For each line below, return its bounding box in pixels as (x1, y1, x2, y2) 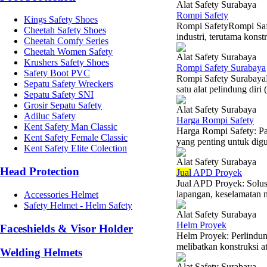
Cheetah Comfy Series (24, 36, 108, 46)
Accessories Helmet (24, 189, 98, 200)
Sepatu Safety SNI (24, 89, 94, 100)
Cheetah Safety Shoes (24, 25, 106, 36)
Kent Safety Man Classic (24, 122, 117, 132)
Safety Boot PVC (24, 68, 90, 79)
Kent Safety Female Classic (24, 132, 128, 143)
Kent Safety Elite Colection (24, 143, 127, 154)
